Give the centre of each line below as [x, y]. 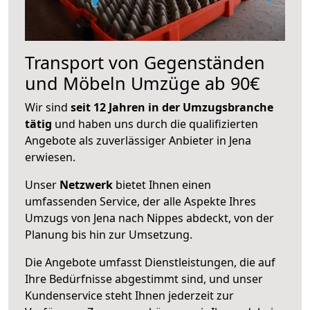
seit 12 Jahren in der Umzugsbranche [172, 107]
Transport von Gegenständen [145, 62]
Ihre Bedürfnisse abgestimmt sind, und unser [144, 279]
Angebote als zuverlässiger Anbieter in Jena [138, 140]
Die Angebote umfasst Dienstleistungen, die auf [150, 262]
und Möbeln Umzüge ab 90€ [142, 83]
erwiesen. [50, 157]
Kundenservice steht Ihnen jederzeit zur [129, 295]
